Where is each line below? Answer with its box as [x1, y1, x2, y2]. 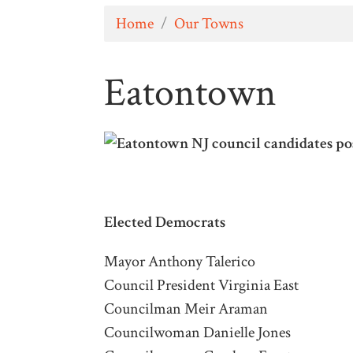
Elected [104, 211, 152, 232]
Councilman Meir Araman [104, 298, 268, 319]
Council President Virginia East [104, 274, 299, 295]
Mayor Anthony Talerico [104, 251, 255, 272]
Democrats [152, 211, 225, 232]
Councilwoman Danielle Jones [104, 321, 291, 343]
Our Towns [174, 13, 243, 34]
